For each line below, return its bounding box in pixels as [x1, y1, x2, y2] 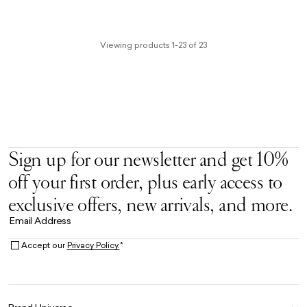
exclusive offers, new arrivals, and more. [8, 191, 293, 217]
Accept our [21, 238, 67, 251]
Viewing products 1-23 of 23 [100, 39, 207, 51]
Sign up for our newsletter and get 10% [8, 146, 288, 172]
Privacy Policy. [66, 238, 120, 251]
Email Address [10, 213, 72, 228]
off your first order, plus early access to [8, 169, 282, 195]
